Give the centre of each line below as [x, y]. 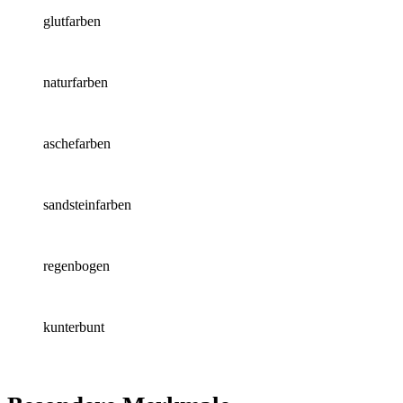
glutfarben [72, 22]
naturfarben [76, 83]
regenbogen [76, 266]
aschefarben [77, 144]
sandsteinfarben [87, 205]
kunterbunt [74, 327]
